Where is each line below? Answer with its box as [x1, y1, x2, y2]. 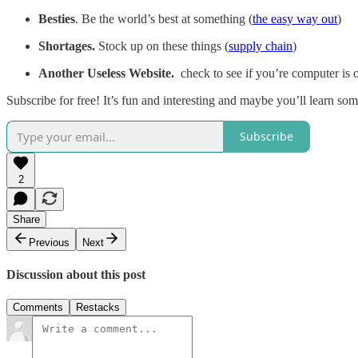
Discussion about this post [6, 268, 145, 282]
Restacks [76, 301, 120, 314]
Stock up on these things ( [98, 38, 229, 53]
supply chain [229, 38, 292, 53]
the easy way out [253, 11, 337, 26]
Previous [29, 236, 70, 249]
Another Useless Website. [38, 66, 177, 80]
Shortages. [38, 38, 98, 53]
